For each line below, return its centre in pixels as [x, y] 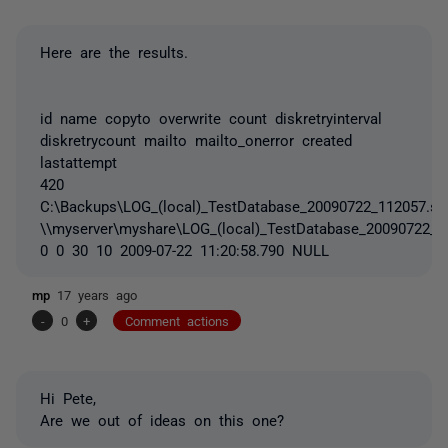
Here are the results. [114, 51]
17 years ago [97, 294]
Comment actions [177, 320]
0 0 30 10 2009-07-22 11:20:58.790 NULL [184, 249]
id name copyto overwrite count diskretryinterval [211, 117]
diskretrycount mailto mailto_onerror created [196, 139]
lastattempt [78, 161]
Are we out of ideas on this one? [162, 419]
